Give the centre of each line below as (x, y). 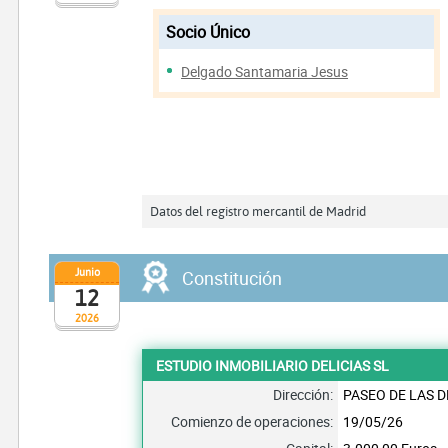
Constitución (232, 277)
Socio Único (208, 32)
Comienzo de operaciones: (252, 421)
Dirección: (303, 394)
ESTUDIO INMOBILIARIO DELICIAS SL (273, 365)
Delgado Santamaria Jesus (265, 72)
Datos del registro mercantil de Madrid (258, 210)
